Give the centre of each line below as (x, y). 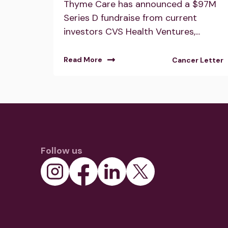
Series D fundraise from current (130, 18)
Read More (83, 59)
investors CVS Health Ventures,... (132, 31)
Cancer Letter (197, 60)
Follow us (62, 151)
